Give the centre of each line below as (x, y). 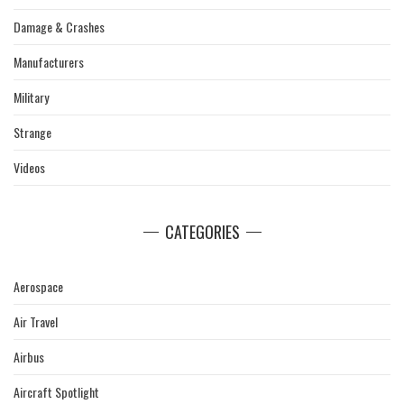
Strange (32, 133)
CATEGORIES (202, 232)
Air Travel (36, 322)
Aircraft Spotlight (56, 392)
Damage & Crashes (59, 27)
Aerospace (38, 287)
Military (31, 97)
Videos (29, 168)
